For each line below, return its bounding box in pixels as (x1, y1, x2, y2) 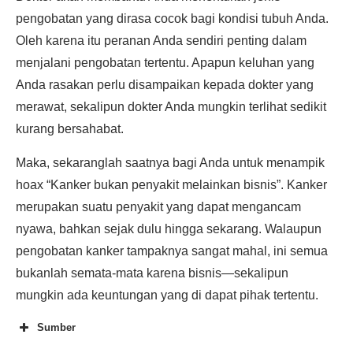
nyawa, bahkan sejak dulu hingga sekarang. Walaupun (16, 222, 321, 236)
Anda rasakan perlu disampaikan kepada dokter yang (16, 78, 314, 91)
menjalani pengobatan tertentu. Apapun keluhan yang (16, 56, 314, 69)
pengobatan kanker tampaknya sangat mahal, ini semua (16, 244, 328, 258)
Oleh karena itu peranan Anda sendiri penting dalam (16, 34, 307, 47)
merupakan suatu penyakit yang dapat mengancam (16, 200, 301, 214)
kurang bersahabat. (16, 122, 124, 136)
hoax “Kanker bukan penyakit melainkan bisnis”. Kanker (16, 178, 327, 191)
